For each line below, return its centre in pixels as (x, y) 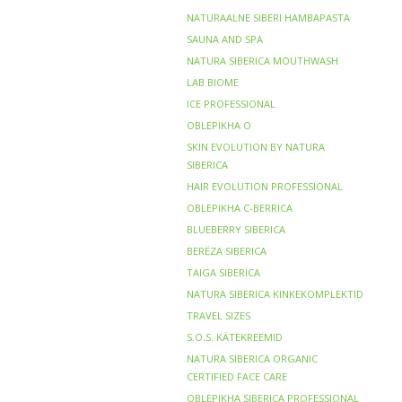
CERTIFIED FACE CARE (236, 376)
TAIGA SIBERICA (223, 272)
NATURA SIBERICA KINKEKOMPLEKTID (275, 294)
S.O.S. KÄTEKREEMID (234, 337)
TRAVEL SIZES (218, 315)
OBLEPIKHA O (218, 125)
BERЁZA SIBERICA (226, 251)
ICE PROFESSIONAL (231, 104)
